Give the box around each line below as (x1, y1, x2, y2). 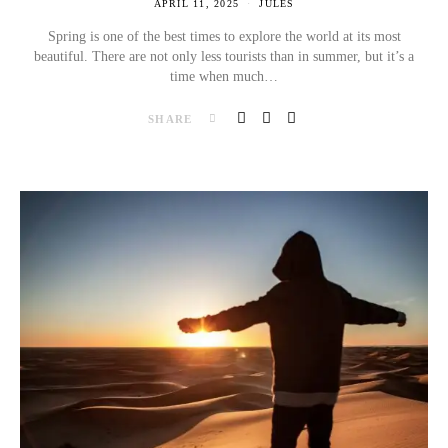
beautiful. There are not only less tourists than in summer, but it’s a (34, 48, 414, 64)
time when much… (170, 68, 278, 84)
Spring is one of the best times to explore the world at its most (47, 28, 401, 44)
